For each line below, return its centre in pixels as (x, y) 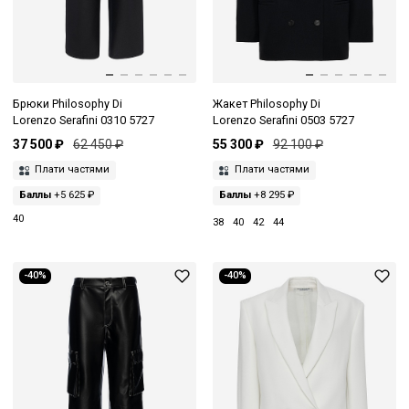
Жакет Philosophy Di (266, 103)
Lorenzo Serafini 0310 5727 (84, 120)
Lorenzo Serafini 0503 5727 (283, 120)
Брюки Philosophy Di (68, 103)
